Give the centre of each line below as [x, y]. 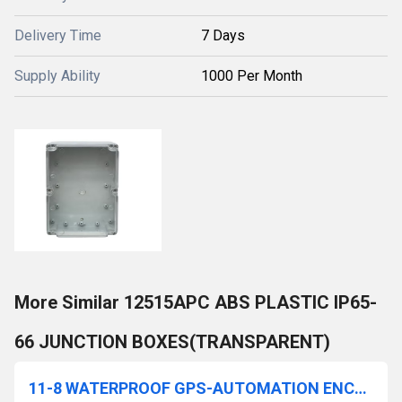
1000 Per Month [252, 76]
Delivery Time [58, 35]
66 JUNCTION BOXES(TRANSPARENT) [172, 342]
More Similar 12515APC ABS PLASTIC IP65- [196, 302]
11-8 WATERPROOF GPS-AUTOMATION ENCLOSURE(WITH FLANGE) [361, 388]
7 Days [223, 35]
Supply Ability [57, 76]
